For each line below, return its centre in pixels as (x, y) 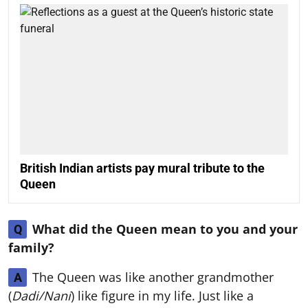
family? (31, 247)
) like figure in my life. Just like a (162, 295)
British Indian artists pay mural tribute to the (142, 168)
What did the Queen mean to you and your (165, 229)
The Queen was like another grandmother (153, 277)
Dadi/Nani (41, 295)
